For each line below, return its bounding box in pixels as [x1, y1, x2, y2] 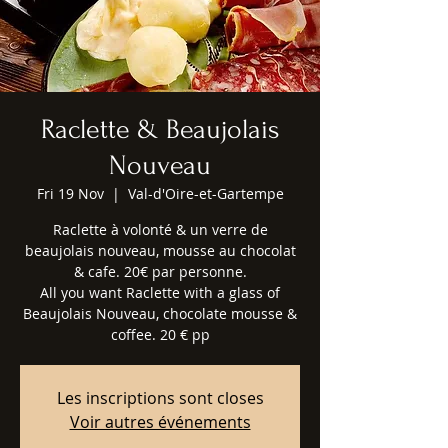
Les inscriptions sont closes [56, 387, 264, 409]
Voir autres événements [69, 411, 251, 433]
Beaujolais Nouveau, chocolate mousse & [23, 304, 297, 323]
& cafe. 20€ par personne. [73, 262, 247, 281]
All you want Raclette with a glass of [40, 283, 280, 302]
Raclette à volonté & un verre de [52, 220, 268, 239]
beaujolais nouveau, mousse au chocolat [24, 241, 296, 260]
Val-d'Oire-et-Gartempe [127, 184, 284, 203]
